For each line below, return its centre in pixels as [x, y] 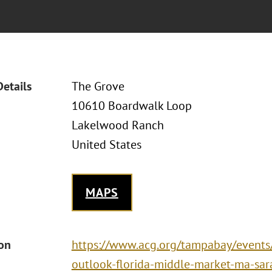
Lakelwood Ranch [117, 125]
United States [106, 144]
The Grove [98, 86]
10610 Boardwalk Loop [131, 106]
